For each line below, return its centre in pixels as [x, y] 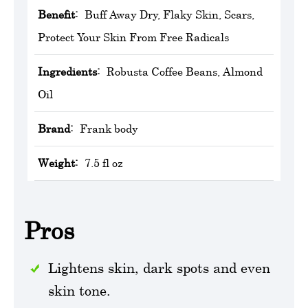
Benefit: [58, 14]
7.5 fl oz [104, 163]
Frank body [109, 128]
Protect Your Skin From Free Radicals [133, 37]
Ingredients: [69, 71]
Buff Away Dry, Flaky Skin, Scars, [169, 14]
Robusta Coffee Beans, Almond [185, 71]
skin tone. [79, 290]
